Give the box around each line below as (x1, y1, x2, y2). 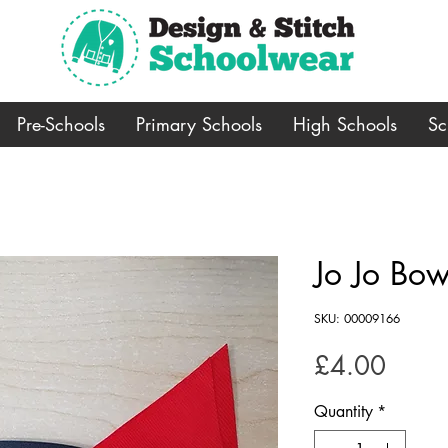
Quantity (314, 400, 373, 422)
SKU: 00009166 (314, 309, 400, 327)
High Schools (293, 111, 397, 136)
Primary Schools (136, 111, 262, 136)
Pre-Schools (17, 111, 105, 136)
